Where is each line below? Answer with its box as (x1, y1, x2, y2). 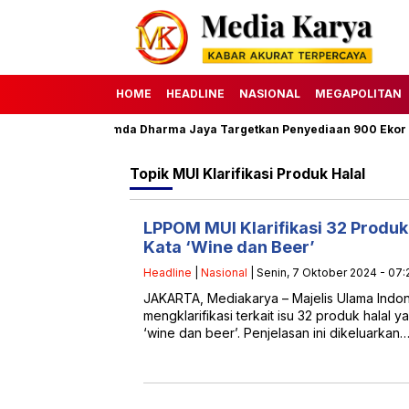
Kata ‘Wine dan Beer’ (143, 236, 315, 257)
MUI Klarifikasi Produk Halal (173, 164, 365, 183)
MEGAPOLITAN (315, 86, 402, 100)
